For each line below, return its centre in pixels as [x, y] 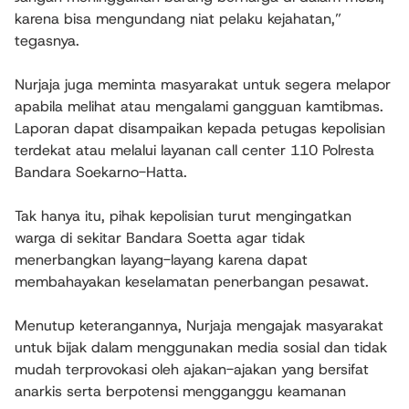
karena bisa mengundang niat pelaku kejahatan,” [178, 19]
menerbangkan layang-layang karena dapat [161, 260]
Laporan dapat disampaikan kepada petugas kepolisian [200, 129]
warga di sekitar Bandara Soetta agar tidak [160, 238]
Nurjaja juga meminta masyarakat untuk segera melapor [203, 85]
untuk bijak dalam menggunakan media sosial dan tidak [201, 348]
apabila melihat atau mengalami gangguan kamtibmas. [199, 107]
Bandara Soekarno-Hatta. [101, 173]
